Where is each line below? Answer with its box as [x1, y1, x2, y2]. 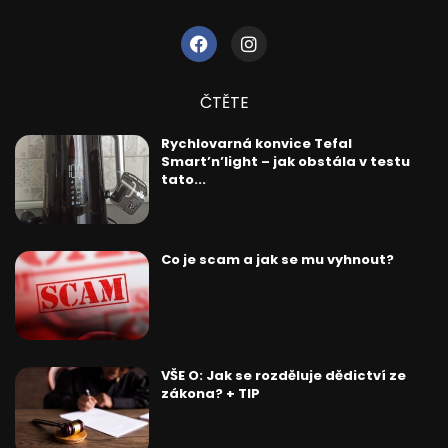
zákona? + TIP [160, 383, 260, 403]
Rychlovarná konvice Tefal [160, 133, 352, 153]
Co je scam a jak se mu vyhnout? [160, 249, 394, 269]
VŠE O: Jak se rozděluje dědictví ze [160, 365, 406, 385]
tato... [160, 169, 206, 189]
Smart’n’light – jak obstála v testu [160, 151, 410, 171]
